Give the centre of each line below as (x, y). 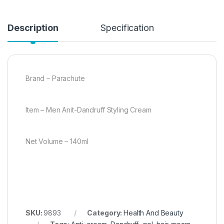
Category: (105, 213)
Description (33, 28)
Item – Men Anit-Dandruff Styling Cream (88, 110)
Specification (127, 28)
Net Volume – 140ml (57, 141)
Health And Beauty (153, 213)
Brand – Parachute (55, 78)
